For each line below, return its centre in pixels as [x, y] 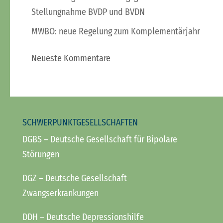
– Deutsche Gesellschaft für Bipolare [109, 139]
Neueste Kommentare [71, 58]
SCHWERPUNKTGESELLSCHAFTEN [80, 122]
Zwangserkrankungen [60, 193]
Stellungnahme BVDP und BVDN [88, 12]
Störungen [41, 154]
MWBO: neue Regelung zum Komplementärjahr [115, 31]
